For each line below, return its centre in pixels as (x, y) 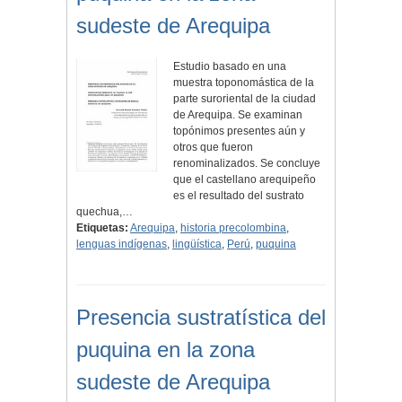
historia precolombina (233, 228)
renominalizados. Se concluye (247, 164)
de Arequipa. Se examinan (238, 115)
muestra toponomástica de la (244, 83)
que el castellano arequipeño (245, 180)
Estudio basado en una (230, 67)
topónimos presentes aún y (240, 131)
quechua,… (105, 212)
